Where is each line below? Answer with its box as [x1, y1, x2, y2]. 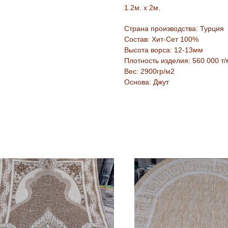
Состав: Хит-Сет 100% [124, 35, 198, 44]
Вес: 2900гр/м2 [124, 67, 175, 76]
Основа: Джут [124, 78, 169, 87]
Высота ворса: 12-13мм [124, 46, 203, 54]
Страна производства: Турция [124, 24, 224, 33]
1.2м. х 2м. [124, 4, 160, 12]
